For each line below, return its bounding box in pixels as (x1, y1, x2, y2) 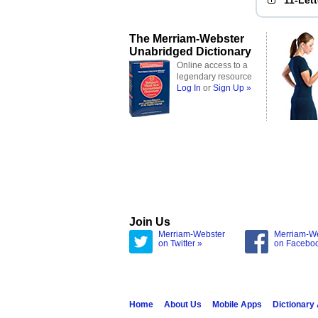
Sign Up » (213, 83, 251, 93)
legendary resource (177, 72, 252, 82)
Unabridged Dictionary (129, 45, 251, 57)
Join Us (129, 215, 170, 228)
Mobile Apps (212, 300, 262, 309)
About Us (164, 300, 202, 309)
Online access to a (177, 60, 248, 70)
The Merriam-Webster (129, 32, 244, 45)
